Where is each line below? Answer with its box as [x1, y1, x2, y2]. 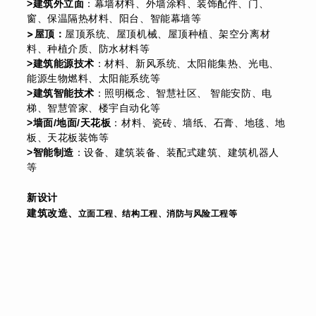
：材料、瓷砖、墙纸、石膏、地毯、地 [111, 117, 286, 129]
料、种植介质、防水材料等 [27, 43, 150, 55]
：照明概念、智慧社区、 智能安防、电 [94, 87, 272, 99]
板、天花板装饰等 [27, 132, 109, 144]
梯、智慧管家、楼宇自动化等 [27, 102, 161, 114]
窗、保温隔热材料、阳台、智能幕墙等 [27, 13, 202, 25]
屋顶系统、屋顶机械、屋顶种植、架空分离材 [65, 28, 271, 40]
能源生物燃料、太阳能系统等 [27, 73, 161, 85]
